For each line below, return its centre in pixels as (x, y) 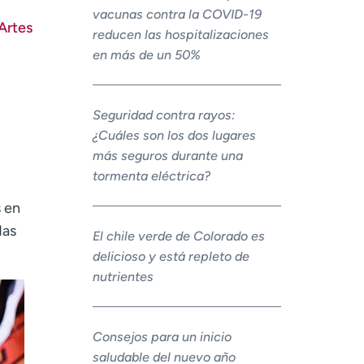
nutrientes (123, 277)
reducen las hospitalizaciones (180, 35)
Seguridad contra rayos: (163, 115)
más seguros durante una (167, 156)
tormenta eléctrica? (151, 176)
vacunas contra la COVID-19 (177, 15)
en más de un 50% (146, 55)
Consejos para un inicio (162, 337)
